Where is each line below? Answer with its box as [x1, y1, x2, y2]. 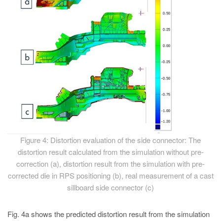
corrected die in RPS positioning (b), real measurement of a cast [7, 170, 214, 181]
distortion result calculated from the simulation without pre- [17, 146, 204, 157]
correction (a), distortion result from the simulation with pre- [16, 158, 205, 169]
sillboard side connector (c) [67, 182, 154, 192]
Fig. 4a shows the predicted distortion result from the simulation [7, 208, 210, 219]
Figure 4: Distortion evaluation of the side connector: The [20, 134, 201, 145]
